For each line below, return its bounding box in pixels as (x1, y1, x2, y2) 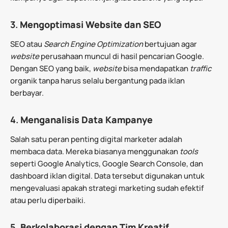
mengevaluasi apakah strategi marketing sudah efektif (10, 182, 204, 193)
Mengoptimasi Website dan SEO (20, 18, 161, 31)
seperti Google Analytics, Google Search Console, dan (10, 158, 203, 169)
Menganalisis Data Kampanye (20, 113, 153, 126)
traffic (190, 63, 211, 74)
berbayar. (10, 87, 44, 98)
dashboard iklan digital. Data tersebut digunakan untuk (10, 170, 205, 181)
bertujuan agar (143, 38, 197, 49)
